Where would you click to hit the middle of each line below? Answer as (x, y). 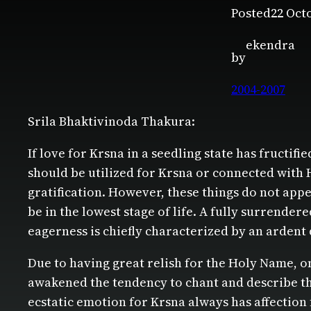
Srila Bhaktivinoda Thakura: (111, 121)
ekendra (270, 45)
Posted (251, 13)
